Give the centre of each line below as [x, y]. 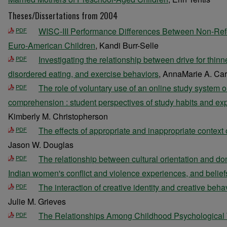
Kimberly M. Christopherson [58, 116]
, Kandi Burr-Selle [127, 45]
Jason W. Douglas [41, 145]
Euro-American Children [52, 45]
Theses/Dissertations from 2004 [63, 15]
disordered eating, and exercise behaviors [83, 74]
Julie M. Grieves [37, 201]
